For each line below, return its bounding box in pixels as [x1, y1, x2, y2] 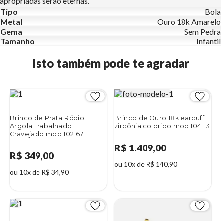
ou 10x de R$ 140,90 [114, 160, 177, 169]
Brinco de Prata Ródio [10, 114, 85, 122]
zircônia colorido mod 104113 [114, 122, 210, 130]
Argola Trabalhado [10, 122, 72, 130]
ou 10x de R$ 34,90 [10, 168, 69, 177]
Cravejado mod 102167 [10, 130, 84, 138]
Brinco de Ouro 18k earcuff [114, 114, 204, 122]
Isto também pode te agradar [32, 55, 189, 70]
